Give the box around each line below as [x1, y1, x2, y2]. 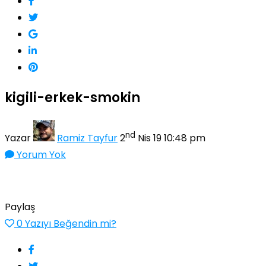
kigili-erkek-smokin [5, 88, 140, 107]
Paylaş [5, 199, 35, 214]
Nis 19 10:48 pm [135, 131, 205, 145]
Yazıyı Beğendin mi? [25, 216, 116, 230]
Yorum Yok [14, 147, 66, 161]
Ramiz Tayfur [57, 131, 118, 145]
